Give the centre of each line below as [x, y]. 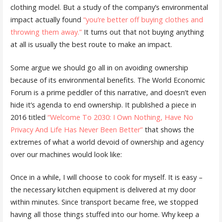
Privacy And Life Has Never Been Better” [76, 129]
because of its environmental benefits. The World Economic [108, 80]
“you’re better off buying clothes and [143, 20]
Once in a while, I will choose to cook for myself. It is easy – [106, 177]
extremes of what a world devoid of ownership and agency [107, 142]
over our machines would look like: [66, 154]
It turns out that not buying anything [143, 32]
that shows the [168, 129]
